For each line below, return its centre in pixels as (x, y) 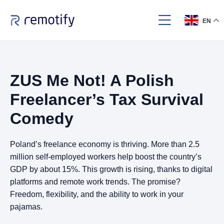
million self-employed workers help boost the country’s (106, 157)
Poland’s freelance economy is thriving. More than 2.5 (105, 144)
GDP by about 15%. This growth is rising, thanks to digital (111, 169)
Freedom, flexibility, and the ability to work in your (97, 194)
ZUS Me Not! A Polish (92, 80)
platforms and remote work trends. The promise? (95, 182)
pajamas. (26, 207)
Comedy (42, 118)
